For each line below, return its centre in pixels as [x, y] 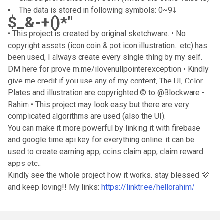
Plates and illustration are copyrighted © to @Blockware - [106, 93]
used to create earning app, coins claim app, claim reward [106, 151]
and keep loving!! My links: [55, 187]
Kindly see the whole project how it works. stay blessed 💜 [109, 175]
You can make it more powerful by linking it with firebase [104, 128]
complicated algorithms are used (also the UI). [87, 116]
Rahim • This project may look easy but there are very [98, 104]
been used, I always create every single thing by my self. [105, 57]
